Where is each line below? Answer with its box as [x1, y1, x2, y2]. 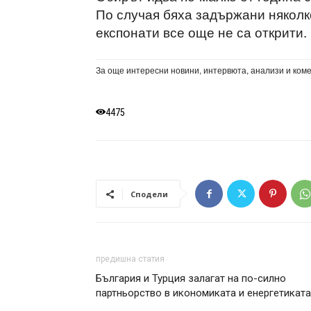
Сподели [131, 189, 168, 199]
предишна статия [96, 254, 165, 264]
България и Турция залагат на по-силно [96, 272, 286, 285]
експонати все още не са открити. [96, 22, 307, 41]
